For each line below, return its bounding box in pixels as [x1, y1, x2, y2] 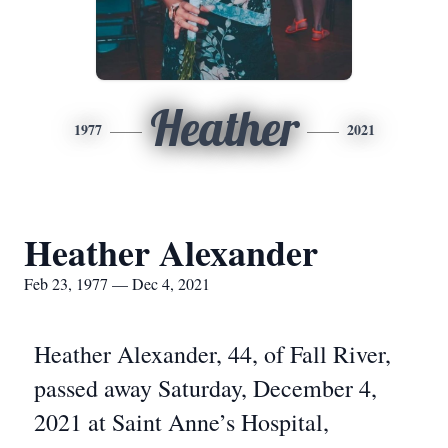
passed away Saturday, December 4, [34, 372, 377, 404]
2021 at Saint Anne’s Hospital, [34, 406, 329, 438]
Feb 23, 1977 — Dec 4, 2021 [24, 273, 210, 294]
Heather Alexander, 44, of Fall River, [34, 338, 391, 370]
